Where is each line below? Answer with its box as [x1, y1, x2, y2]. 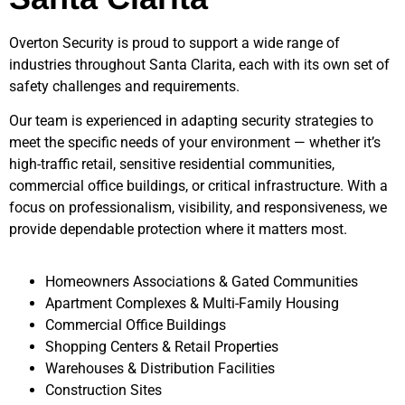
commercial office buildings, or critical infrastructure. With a [9, 177, 388, 194]
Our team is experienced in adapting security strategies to [9, 112, 373, 129]
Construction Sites [45, 381, 162, 400]
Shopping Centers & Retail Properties [45, 338, 278, 356]
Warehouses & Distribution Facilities [45, 360, 275, 378]
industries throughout [9, 55, 149, 73]
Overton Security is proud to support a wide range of [9, 33, 340, 52]
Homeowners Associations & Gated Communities [45, 273, 358, 291]
